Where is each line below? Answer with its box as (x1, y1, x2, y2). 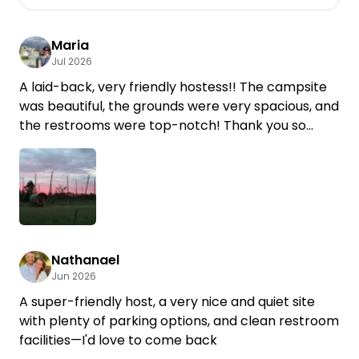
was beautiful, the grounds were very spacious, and (19, 96, 339, 115)
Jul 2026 (51, 54, 92, 68)
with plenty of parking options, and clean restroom (19, 311, 339, 330)
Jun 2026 (51, 268, 96, 283)
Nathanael (51, 250, 119, 269)
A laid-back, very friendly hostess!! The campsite (19, 77, 327, 96)
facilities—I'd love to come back (19, 330, 217, 349)
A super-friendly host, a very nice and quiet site (19, 292, 315, 311)
